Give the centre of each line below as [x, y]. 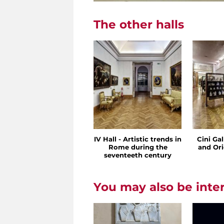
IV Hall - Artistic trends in [138, 139]
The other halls [139, 25]
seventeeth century [138, 155]
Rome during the [138, 147]
